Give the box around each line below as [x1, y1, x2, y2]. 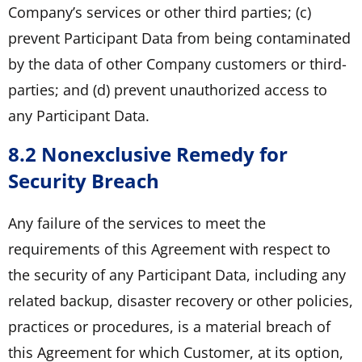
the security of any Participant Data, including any [8, 264, 346, 284]
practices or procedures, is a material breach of [8, 316, 330, 336]
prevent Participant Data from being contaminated [8, 27, 351, 48]
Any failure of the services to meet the [8, 213, 266, 233]
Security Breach [8, 166, 159, 194]
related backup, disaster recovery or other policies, [8, 290, 353, 310]
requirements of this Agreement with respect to [8, 238, 330, 259]
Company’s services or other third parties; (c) [8, 2, 311, 22]
